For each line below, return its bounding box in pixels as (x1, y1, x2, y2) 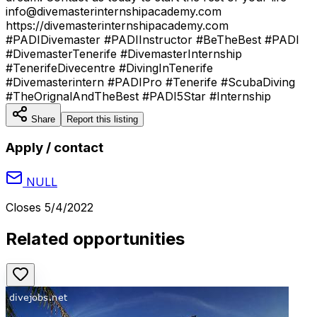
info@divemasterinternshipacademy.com (6, 4, 221, 18)
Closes (6, 200, 45, 215)
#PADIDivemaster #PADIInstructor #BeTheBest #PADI (6, 32, 299, 47)
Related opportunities (6, 229, 185, 250)
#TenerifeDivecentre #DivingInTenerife (6, 60, 213, 75)
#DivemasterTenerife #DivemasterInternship (6, 46, 242, 61)
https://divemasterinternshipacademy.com (6, 18, 229, 33)
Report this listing (67, 113, 138, 125)
